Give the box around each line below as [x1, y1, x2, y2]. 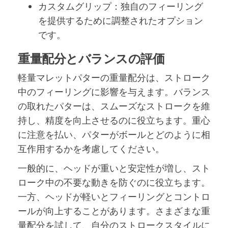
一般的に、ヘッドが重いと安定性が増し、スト [18, 161, 210, 174]
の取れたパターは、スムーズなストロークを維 [18, 99, 210, 112]
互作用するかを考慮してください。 [18, 142, 164, 155]
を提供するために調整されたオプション [38, 14, 203, 26]
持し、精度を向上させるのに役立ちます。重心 [18, 113, 210, 126]
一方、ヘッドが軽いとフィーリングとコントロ [18, 190, 210, 203]
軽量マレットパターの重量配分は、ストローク [18, 71, 210, 83]
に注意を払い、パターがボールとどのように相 [18, 128, 210, 140]
